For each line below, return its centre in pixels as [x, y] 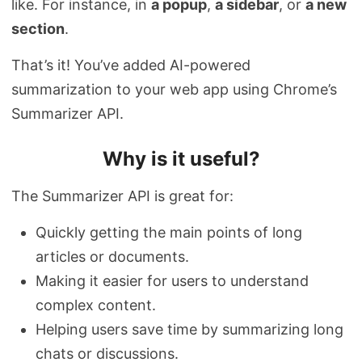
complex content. [96, 305]
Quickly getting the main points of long [169, 233]
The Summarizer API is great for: [122, 196]
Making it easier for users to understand [172, 281]
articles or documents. [112, 257]
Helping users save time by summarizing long [189, 330]
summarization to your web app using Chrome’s [174, 90]
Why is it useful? [181, 159]
